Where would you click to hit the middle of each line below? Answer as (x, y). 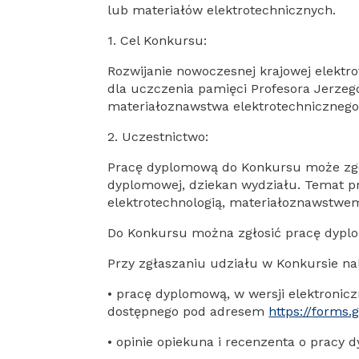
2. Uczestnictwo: (158, 137)
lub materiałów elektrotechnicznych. (222, 10)
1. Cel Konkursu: (157, 40)
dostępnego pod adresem (188, 311)
